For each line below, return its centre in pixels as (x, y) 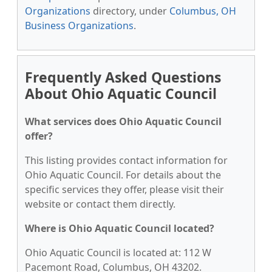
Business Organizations (79, 25)
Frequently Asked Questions (123, 77)
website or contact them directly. (100, 204)
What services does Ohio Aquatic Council (123, 121)
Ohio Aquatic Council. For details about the (123, 175)
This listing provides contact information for (126, 160)
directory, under (130, 11)
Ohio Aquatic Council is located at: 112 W (118, 253)
